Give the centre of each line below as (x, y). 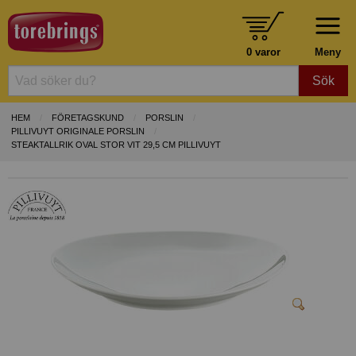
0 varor (263, 52)
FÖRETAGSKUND (88, 118)
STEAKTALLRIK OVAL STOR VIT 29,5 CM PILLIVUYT (116, 145)
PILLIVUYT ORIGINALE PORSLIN (78, 132)
